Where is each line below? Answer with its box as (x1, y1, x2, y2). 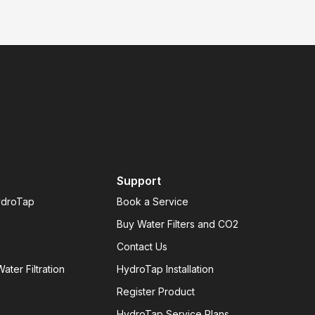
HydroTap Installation (117, 263, 214, 275)
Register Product (117, 285, 195, 297)
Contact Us (117, 240, 168, 252)
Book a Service (117, 195, 189, 207)
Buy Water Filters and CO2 (117, 218, 239, 230)
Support (117, 174, 162, 188)
